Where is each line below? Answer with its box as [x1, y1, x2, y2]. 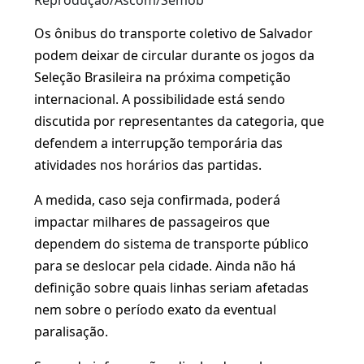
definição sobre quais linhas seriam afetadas [34, 279, 309, 297]
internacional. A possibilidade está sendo [34, 90, 285, 108]
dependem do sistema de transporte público [34, 235, 309, 253]
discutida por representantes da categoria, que [34, 112, 324, 130]
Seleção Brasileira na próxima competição [34, 68, 291, 86]
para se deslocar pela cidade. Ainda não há [34, 257, 296, 275]
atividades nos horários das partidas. [34, 156, 262, 174]
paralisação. [34, 323, 108, 340]
